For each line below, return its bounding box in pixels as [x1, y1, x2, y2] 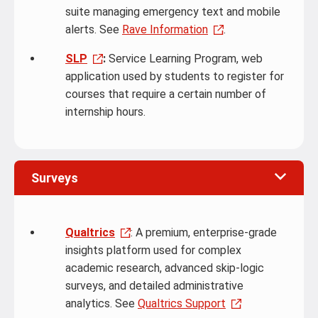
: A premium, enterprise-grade [131, 226, 277, 239]
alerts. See [65, 23, 122, 36]
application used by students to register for [65, 70, 284, 83]
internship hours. [65, 105, 146, 119]
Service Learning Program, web [106, 52, 263, 65]
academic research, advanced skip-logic [65, 261, 264, 275]
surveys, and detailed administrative [65, 279, 243, 292]
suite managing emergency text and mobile [65, 5, 280, 18]
